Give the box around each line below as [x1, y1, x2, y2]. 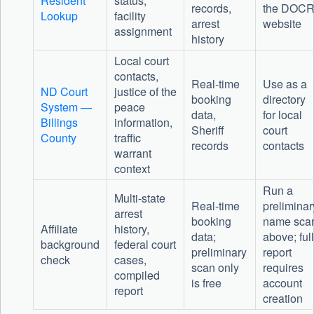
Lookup [40, 8, 78, 25]
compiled [114, 267, 160, 284]
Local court [114, 53, 169, 69]
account [262, 275, 302, 292]
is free [191, 275, 221, 292]
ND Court [40, 83, 88, 100]
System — [40, 99, 92, 116]
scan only [191, 259, 239, 276]
